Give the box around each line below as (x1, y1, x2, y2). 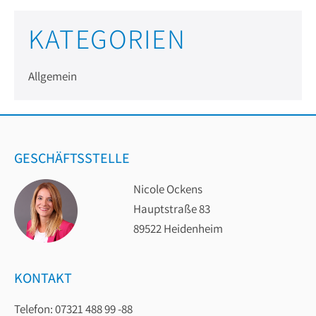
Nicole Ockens (133, 181, 202, 197)
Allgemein (28, 68, 77, 85)
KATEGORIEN (28, 20, 186, 57)
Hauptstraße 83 (133, 201, 210, 217)
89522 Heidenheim (133, 221, 223, 237)
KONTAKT (14, 269, 72, 288)
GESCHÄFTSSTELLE (14, 149, 130, 168)
